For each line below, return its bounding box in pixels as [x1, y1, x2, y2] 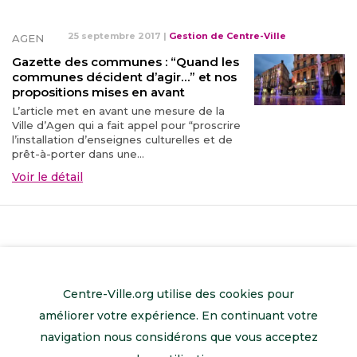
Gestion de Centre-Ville [169, 30, 286, 41]
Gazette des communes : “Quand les [12, 54, 239, 69]
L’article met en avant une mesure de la [12, 104, 225, 117]
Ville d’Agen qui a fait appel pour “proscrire [12, 119, 241, 131]
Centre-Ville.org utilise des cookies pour [63, 286, 294, 301]
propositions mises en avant [12, 84, 185, 100]
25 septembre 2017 [68, 30, 161, 41]
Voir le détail [12, 170, 83, 184]
